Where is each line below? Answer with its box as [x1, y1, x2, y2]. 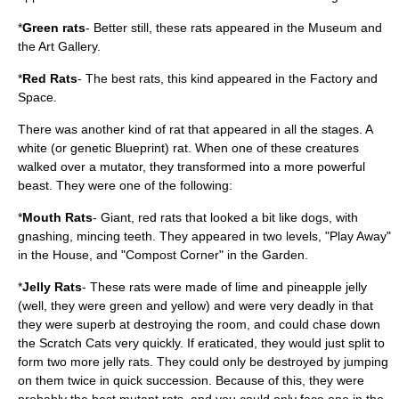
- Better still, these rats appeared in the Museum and [85, 20, 382, 35]
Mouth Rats [22, 210, 93, 224]
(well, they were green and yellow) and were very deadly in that [18, 298, 373, 313]
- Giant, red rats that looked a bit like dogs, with [93, 210, 358, 224]
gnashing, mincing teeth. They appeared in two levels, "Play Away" [18, 229, 391, 243]
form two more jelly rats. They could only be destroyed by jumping [18, 354, 388, 369]
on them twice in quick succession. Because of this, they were [18, 373, 364, 387]
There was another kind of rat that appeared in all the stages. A [18, 122, 372, 136]
